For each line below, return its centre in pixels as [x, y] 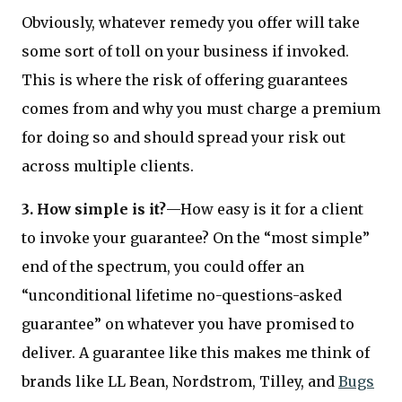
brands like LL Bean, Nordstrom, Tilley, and [180, 382]
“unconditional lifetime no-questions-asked [182, 296]
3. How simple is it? [94, 210]
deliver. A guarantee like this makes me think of [196, 353]
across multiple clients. [108, 166]
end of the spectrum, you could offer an [163, 267]
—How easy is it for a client [265, 210]
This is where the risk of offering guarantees [185, 80]
